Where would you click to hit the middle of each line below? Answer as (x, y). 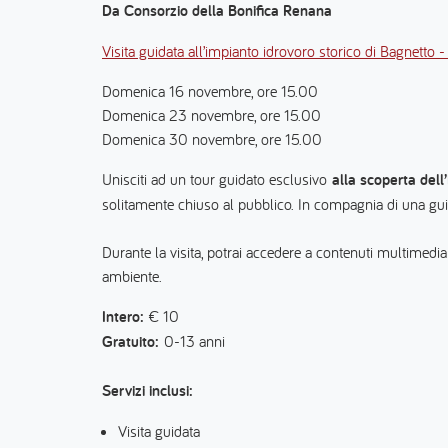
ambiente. (132, 276)
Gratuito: (133, 341)
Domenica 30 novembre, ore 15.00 (212, 139)
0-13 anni (194, 341)
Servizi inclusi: (147, 390)
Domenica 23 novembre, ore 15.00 (211, 115)
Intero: (125, 316)
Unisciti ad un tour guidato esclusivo (214, 179)
